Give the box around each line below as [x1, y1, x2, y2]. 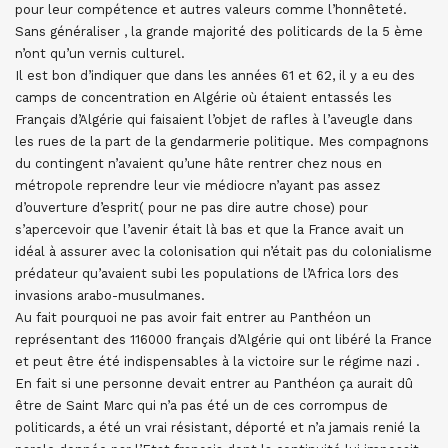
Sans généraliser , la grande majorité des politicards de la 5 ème [15, 24, 423, 39]
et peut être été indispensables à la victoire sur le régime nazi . [15, 354, 420, 369]
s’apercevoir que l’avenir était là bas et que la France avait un [15, 222, 404, 237]
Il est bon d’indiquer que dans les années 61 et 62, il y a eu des [15, 68, 415, 83]
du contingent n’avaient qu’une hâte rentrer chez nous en [15, 156, 382, 171]
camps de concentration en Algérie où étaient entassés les [15, 90, 392, 105]
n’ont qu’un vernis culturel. [15, 46, 185, 61]
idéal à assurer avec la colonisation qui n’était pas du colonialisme [15, 244, 432, 259]
